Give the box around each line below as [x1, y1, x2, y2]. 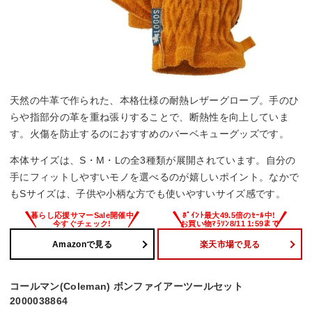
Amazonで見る [52, 239, 112, 249]
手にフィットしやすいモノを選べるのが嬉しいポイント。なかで [10, 171, 299, 183]
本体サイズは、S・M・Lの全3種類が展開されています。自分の [10, 155, 296, 166]
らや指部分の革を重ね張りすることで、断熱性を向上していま [10, 111, 289, 123]
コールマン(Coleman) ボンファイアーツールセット [10, 281, 243, 292]
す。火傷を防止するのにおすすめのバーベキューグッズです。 [10, 128, 289, 140]
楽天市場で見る [199, 239, 260, 249]
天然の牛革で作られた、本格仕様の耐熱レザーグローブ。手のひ [10, 95, 299, 107]
